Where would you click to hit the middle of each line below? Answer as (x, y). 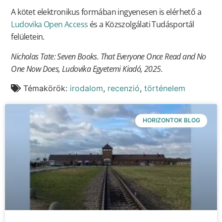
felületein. (28, 37)
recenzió (124, 88)
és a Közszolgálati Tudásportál (141, 25)
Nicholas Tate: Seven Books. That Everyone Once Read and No (109, 56)
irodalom (87, 88)
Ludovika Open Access (50, 25)
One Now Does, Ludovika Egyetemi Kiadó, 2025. (87, 69)
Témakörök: (47, 88)
